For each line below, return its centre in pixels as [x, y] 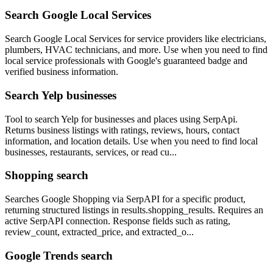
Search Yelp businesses [61, 95]
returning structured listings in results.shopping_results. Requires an [134, 210]
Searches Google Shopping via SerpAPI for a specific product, [125, 199]
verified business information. [62, 72]
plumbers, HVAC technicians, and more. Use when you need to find [136, 50]
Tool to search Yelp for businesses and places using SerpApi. [121, 119]
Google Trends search [59, 255]
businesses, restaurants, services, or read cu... [91, 152]
